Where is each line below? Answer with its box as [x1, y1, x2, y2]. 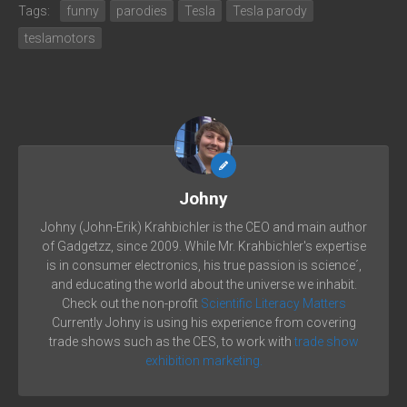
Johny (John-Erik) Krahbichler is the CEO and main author [40, 219, 367, 234]
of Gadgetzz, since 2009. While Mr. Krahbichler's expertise [41, 238, 366, 253]
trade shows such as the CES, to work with [48, 333, 294, 349]
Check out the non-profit [61, 295, 201, 311]
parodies [116, 3, 167, 18]
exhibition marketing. [144, 352, 263, 368]
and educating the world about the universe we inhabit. [50, 276, 357, 292]
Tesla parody [233, 3, 307, 18]
